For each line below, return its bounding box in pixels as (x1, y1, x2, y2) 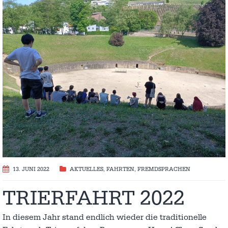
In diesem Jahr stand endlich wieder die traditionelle (3, 212, 207, 222)
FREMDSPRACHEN (137, 165, 190, 173)
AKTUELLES (70, 165, 103, 173)
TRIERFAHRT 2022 (3, 185, 185, 211)
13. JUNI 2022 (13, 165, 49, 173)
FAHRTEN (106, 165, 134, 173)
